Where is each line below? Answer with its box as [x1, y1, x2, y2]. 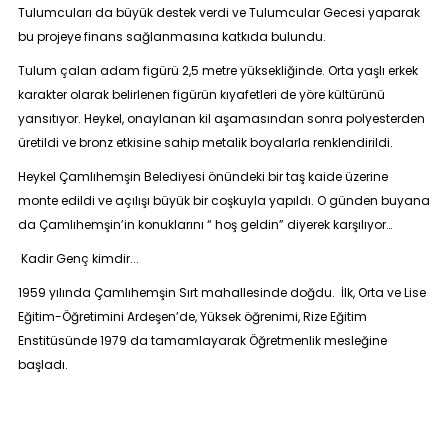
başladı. [17, 356, 68, 373]
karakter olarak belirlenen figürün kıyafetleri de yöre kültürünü [17, 86, 385, 103]
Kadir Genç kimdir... [20, 250, 139, 267]
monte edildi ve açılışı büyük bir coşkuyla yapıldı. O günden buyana [17, 192, 430, 209]
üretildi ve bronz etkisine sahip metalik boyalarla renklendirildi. [17, 134, 393, 151]
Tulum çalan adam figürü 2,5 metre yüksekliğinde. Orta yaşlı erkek [17, 62, 418, 79]
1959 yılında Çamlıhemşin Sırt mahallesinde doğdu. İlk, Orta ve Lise [17, 284, 426, 301]
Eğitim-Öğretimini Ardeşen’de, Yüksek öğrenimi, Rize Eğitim [17, 308, 367, 325]
